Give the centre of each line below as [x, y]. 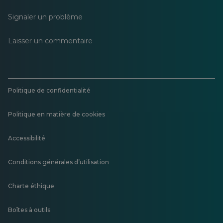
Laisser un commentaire [50, 41]
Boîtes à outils [29, 210]
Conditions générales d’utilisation [58, 162]
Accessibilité [27, 138]
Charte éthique [31, 186]
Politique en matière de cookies [56, 114]
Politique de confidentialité [49, 90]
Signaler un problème [45, 17]
